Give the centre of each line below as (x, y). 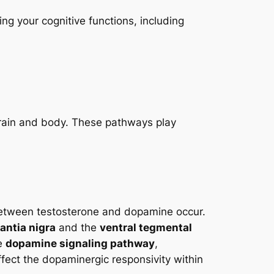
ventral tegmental (146, 228)
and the (78, 228)
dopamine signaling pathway (80, 244)
